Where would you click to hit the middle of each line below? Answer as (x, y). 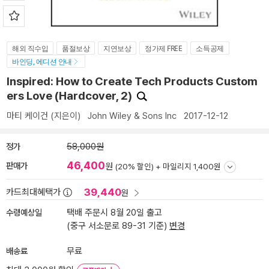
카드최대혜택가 (33, 192)
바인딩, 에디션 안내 (42, 62)
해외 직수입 (30, 48)
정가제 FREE (164, 48)
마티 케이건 (27, 116)
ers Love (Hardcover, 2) (71, 96)
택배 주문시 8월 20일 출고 (114, 213)
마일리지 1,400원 (192, 166)
